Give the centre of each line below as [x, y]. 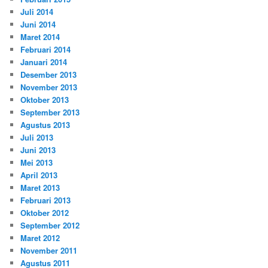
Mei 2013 [37, 163]
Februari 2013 [46, 200]
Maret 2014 [40, 37]
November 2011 [49, 251]
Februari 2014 [46, 50]
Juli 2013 [37, 138]
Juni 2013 [38, 150]
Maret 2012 [40, 238]
